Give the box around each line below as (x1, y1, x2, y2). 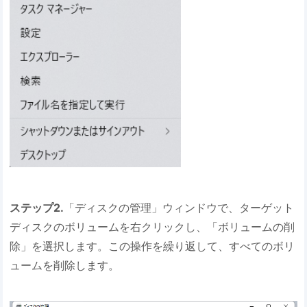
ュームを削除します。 (10, 258, 120, 273)
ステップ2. (10, 201, 64, 215)
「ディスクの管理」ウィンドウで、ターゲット (64, 201, 295, 215)
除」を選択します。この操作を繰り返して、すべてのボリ (10, 239, 295, 254)
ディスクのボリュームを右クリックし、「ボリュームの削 (10, 220, 295, 234)
